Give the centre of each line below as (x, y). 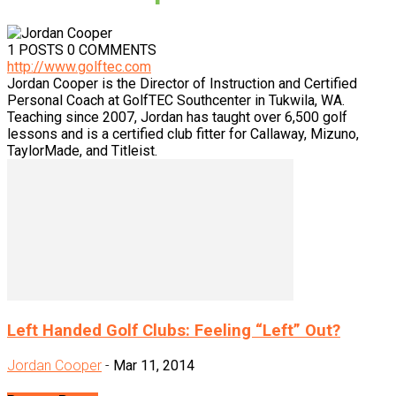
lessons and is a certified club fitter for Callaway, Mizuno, (183, 134)
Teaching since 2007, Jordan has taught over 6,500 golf (177, 118)
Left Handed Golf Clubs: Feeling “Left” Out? (174, 331)
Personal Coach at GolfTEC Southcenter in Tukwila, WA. (176, 101)
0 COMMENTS (112, 50)
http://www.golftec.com (79, 67)
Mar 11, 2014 (154, 365)
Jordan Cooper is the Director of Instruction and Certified (182, 84)
